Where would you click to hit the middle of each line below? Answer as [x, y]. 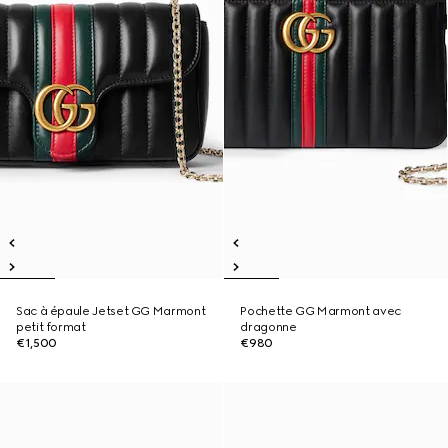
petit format [51, 327]
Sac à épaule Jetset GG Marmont [111, 311]
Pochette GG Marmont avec [320, 311]
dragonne [268, 327]
